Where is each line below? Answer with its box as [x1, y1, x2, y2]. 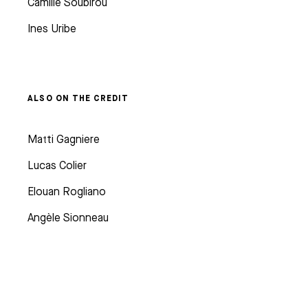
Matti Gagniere [27, 132, 100, 147]
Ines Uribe [27, 21, 76, 36]
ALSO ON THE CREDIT [27, 92, 129, 104]
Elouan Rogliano [27, 184, 106, 199]
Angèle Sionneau [27, 210, 109, 225]
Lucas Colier [27, 158, 87, 173]
